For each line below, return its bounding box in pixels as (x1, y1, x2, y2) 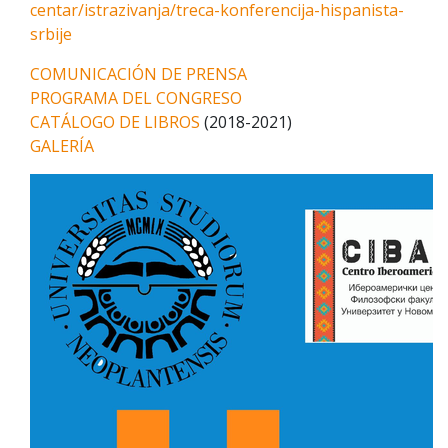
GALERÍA (30, 135, 94, 157)
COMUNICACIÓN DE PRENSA (30, 63, 247, 85)
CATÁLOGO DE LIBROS (30, 111, 200, 133)
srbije (30, 23, 72, 45)
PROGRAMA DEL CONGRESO (30, 87, 242, 109)
